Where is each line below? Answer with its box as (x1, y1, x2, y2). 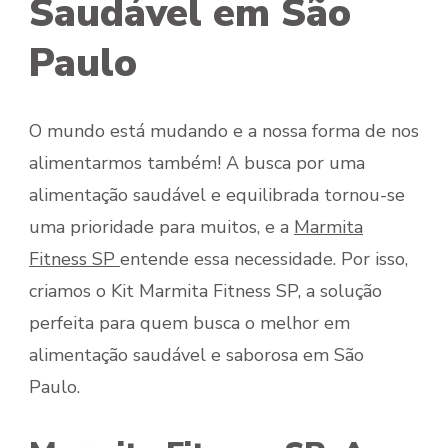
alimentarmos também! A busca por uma (29, 150, 365, 175)
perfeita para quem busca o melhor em (29, 310, 350, 335)
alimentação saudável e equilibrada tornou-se (29, 182, 405, 207)
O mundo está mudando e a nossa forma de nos (29, 118, 419, 143)
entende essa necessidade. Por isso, (120, 246, 408, 271)
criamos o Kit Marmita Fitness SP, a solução (29, 278, 382, 303)
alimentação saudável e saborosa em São (29, 342, 364, 367)
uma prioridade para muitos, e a (29, 214, 294, 239)
